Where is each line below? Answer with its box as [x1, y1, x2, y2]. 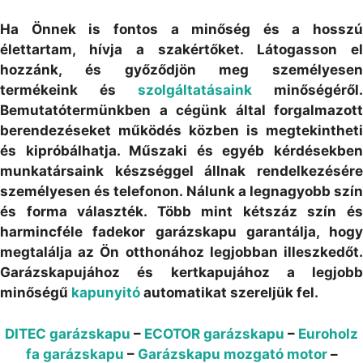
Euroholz [298, 325, 358, 342]
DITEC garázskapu [5, 325, 130, 342]
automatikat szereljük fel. [140, 284, 318, 301]
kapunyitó [71, 284, 140, 301]
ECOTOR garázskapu [144, 325, 284, 342]
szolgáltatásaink [138, 82, 252, 99]
